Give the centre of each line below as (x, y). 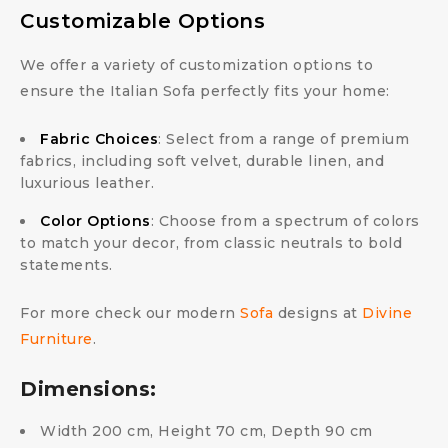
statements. (66, 265)
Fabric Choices (99, 139)
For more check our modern (130, 313)
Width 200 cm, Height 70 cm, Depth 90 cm (206, 431)
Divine (387, 313)
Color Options (95, 221)
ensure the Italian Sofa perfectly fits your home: (205, 91)
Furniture (56, 339)
